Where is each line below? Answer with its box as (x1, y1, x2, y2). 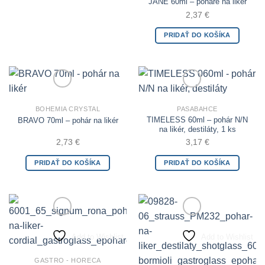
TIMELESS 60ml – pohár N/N (147, 116, 248, 124)
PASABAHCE (176, 105, 218, 112)
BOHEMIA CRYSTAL (35, 105, 101, 112)
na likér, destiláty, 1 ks (159, 125, 236, 134)
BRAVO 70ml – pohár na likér (17, 116, 118, 125)
